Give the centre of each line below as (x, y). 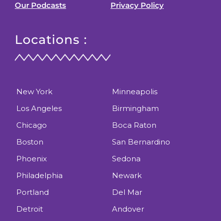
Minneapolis (135, 92)
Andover (128, 209)
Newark (127, 176)
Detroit (30, 209)
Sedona (126, 159)
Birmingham (135, 109)
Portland (33, 192)
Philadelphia (39, 176)
